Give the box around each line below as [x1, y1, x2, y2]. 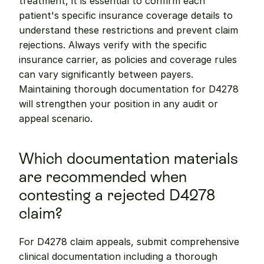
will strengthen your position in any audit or [19, 98, 218, 110]
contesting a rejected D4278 [19, 186, 215, 204]
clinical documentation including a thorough [19, 250, 217, 262]
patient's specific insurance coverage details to [19, 9, 233, 21]
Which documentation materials [19, 150, 238, 167]
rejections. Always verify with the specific [19, 39, 207, 51]
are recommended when [19, 168, 187, 186]
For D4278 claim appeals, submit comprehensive [19, 236, 239, 247]
